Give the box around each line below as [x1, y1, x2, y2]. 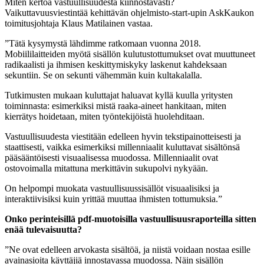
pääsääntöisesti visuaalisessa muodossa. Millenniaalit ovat [5, 152, 218, 163]
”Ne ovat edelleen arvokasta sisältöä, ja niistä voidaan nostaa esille [5, 244, 250, 255]
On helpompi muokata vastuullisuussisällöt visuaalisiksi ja [5, 183, 219, 193]
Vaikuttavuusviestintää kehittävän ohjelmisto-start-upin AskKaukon [5, 7, 254, 18]
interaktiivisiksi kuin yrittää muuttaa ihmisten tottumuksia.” [5, 193, 222, 204]
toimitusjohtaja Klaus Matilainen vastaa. [5, 18, 153, 28]
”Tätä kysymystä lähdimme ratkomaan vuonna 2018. [5, 38, 201, 48]
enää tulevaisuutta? [5, 224, 82, 235]
